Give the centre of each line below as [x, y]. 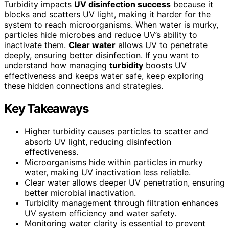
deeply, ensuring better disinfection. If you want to [102, 55]
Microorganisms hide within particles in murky [114, 162]
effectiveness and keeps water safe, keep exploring [104, 75]
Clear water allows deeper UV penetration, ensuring [125, 182]
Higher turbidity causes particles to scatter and [116, 131]
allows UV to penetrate [162, 45]
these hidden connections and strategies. [84, 86]
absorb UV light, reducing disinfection [98, 141]
